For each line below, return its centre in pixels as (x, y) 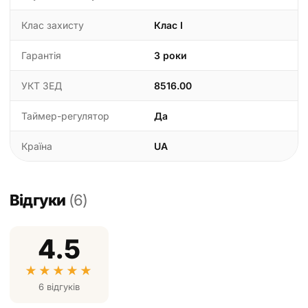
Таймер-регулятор (65, 116)
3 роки (170, 56)
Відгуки (39, 200)
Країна (37, 146)
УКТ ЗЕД (42, 86)
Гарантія (41, 56)
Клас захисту (53, 25)
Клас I (168, 25)
